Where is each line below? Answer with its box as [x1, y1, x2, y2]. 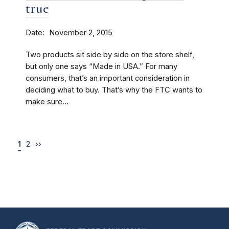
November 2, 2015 [49, 28, 112, 37]
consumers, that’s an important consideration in [26, 74, 190, 83]
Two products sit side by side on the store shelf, [26, 50, 194, 59]
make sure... [26, 97, 68, 106]
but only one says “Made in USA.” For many [26, 62, 177, 71]
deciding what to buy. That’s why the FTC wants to [26, 85, 202, 95]
